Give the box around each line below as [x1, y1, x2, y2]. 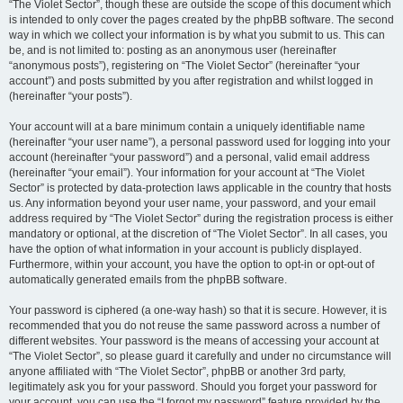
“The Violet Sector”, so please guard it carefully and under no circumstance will [9, 350, 391, 363]
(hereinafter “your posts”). [9, 90, 132, 103]
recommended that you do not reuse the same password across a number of [9, 319, 380, 332]
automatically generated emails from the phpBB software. [9, 273, 287, 286]
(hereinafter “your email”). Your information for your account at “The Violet [9, 166, 364, 179]
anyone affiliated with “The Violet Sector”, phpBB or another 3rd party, [9, 365, 345, 378]
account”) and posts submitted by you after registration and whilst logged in [9, 75, 373, 87]
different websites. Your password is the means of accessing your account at [9, 335, 379, 347]
